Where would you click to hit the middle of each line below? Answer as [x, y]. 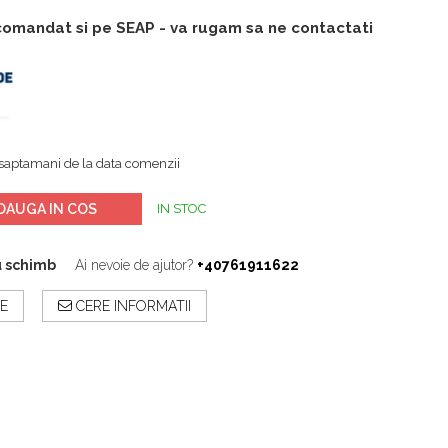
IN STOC [181, 208]
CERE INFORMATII [131, 305]
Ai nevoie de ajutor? [134, 264]
